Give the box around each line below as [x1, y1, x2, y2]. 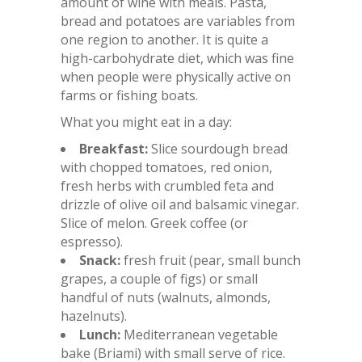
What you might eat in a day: [61, 112, 232, 131]
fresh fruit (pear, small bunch [120, 250, 301, 269]
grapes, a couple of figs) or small [61, 269, 258, 288]
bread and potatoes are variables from [61, 11, 295, 30]
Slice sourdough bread [148, 139, 288, 158]
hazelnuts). [61, 306, 127, 325]
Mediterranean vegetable [120, 325, 278, 343]
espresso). [61, 232, 123, 250]
